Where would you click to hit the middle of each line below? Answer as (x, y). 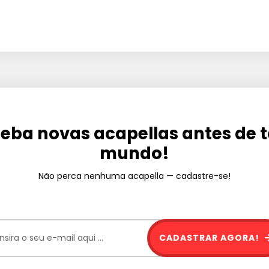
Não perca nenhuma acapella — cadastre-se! (134, 176)
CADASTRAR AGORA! (210, 237)
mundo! (134, 153)
